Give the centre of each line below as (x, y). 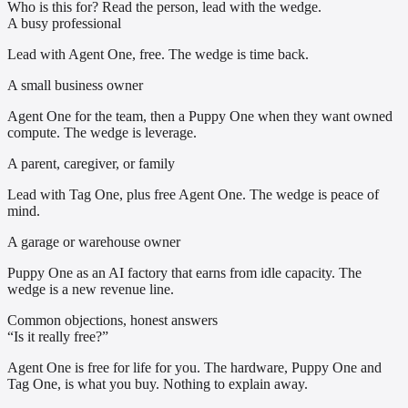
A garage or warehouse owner (94, 242)
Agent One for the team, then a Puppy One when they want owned (200, 117)
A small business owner (75, 86)
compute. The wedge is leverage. (102, 133)
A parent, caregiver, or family (91, 164)
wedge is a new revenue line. (91, 290)
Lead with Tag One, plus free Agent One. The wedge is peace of (193, 195)
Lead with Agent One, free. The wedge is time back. (158, 55)
